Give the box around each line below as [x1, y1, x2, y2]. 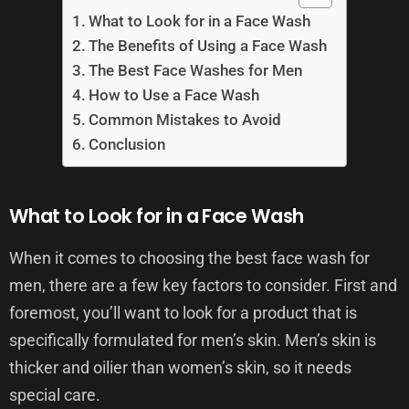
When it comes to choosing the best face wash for [9, 248, 370, 267]
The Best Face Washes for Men [89, 61, 303, 79]
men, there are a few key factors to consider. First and [9, 276, 397, 295]
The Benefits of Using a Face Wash [89, 37, 328, 55]
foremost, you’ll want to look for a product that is [9, 303, 357, 322]
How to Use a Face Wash [89, 86, 260, 104]
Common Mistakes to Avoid [89, 110, 282, 129]
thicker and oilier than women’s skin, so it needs [9, 358, 351, 377]
